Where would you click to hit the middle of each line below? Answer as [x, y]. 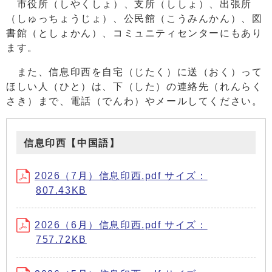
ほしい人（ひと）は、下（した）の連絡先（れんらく [134, 86]
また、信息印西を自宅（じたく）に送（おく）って [134, 72]
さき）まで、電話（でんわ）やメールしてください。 [134, 101]
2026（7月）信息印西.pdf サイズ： [121, 175]
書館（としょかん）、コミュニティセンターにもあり [134, 33]
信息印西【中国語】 [72, 143]
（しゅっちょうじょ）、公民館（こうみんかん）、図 [134, 18]
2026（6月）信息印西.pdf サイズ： [121, 225]
